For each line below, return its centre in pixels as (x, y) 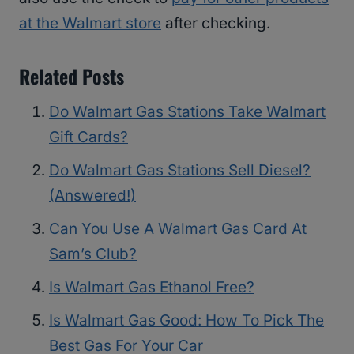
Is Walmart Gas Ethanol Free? (152, 288)
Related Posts (72, 76)
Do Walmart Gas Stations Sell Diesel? (180, 171)
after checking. (216, 24)
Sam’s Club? (93, 254)
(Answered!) (92, 196)
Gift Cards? (88, 137)
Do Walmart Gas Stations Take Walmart (187, 112)
